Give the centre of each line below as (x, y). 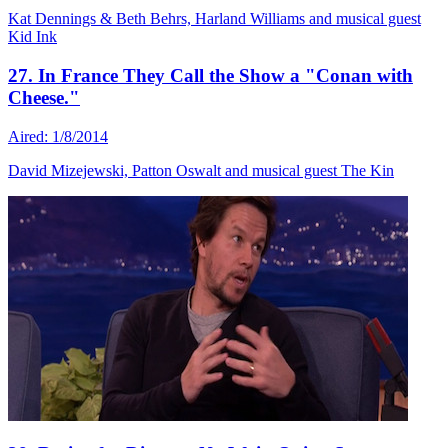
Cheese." (44, 97)
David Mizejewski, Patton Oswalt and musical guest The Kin (201, 170)
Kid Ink (32, 37)
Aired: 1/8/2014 (58, 136)
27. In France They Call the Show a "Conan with (210, 75)
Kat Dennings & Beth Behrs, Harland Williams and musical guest (214, 19)
